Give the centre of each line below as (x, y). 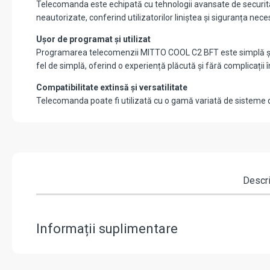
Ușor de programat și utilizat (93, 39)
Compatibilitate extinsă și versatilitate (112, 88)
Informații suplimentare (107, 229)
